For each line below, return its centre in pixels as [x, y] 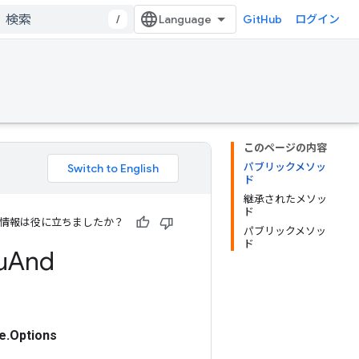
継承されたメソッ [285, 199]
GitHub [262, 19]
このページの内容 [285, 148]
